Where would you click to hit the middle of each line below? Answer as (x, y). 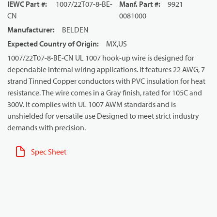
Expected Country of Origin (52, 44)
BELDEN (75, 30)
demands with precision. (46, 127)
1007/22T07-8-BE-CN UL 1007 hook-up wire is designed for (101, 58)
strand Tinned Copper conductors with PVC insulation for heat (106, 81)
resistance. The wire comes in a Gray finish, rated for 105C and (105, 93)
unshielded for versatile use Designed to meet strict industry (103, 116)
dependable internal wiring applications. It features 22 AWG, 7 (106, 69)
